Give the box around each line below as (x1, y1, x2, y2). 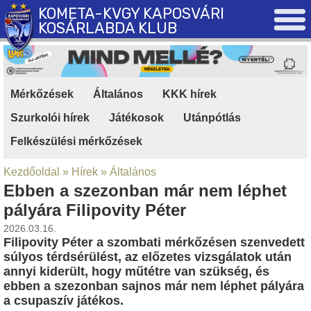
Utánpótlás (183, 111, 241, 124)
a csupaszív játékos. (3, 293, 124, 308)
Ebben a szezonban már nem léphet (3, 180, 287, 200)
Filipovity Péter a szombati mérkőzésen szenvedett (3, 235, 305, 249)
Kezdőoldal (3, 165, 60, 178)
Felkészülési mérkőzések (10, 135, 142, 147)
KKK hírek (162, 87, 217, 100)
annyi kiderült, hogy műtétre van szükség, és (3, 264, 269, 278)
